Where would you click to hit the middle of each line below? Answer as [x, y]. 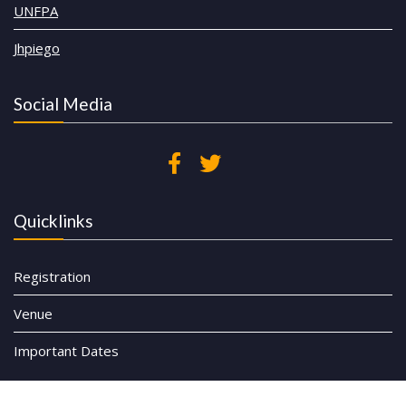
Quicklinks [53, 221]
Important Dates [66, 351]
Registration [52, 277]
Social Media [63, 104]
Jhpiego [37, 48]
